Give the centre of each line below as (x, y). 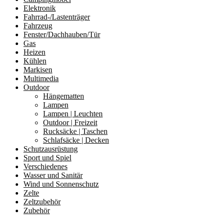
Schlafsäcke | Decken (76, 140)
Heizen (34, 52)
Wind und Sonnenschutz (61, 184)
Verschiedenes (45, 166)
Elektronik (40, 8)
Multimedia (41, 78)
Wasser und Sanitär (53, 175)
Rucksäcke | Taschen (75, 131)
